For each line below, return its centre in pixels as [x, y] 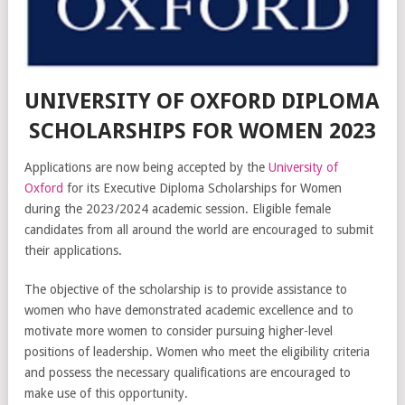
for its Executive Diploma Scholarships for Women [202, 188]
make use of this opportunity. [106, 394]
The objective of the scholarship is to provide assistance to [186, 290]
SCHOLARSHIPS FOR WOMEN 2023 [202, 132]
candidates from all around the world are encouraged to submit [199, 230]
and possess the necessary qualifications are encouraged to [188, 373]
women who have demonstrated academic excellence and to [189, 311]
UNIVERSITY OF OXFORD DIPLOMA [202, 102]
